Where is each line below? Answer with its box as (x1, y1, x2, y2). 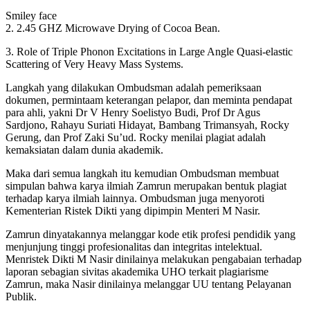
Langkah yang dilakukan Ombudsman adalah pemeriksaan (6, 82, 262, 94)
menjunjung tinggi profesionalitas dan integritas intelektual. (6, 241, 262, 253)
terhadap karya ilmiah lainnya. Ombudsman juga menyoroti (6, 192, 264, 205)
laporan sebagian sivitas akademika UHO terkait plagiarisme (6, 266, 268, 278)
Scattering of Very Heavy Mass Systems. (6, 58, 183, 71)
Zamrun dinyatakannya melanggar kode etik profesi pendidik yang (6, 228, 295, 241)
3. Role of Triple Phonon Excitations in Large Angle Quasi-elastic (6, 46, 293, 58)
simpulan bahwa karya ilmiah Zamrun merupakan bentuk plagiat (6, 180, 286, 192)
